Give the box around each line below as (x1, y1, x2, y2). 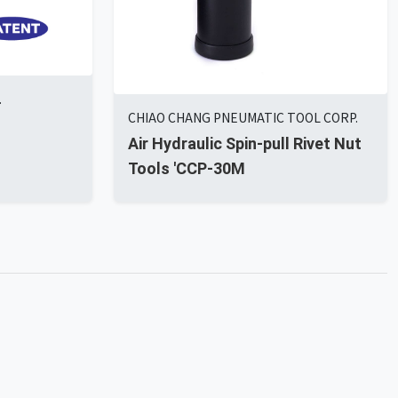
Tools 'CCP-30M (128, 158, 245, 178)
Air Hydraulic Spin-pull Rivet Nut (128, 133, 362, 153)
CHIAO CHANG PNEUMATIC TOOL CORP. (128, 107, 358, 126)
